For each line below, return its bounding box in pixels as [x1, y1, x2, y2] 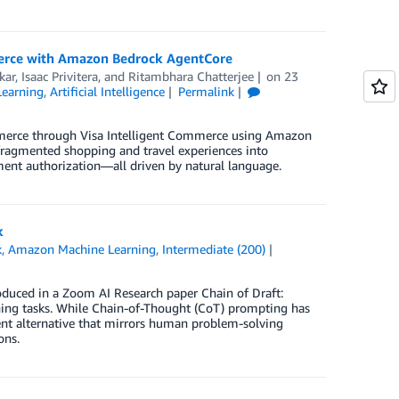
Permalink [178, 84, 235, 100]
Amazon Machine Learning [8, 241, 157, 257]
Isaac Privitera [20, 69, 98, 85]
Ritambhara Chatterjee [127, 69, 254, 85]
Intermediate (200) [162, 241, 266, 257]
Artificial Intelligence [50, 84, 166, 100]
